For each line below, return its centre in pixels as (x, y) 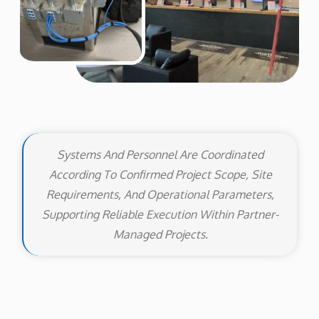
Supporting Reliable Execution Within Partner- (160, 215)
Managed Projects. (160, 235)
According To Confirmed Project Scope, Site (160, 175)
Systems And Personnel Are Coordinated (160, 155)
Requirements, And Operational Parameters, (160, 195)
